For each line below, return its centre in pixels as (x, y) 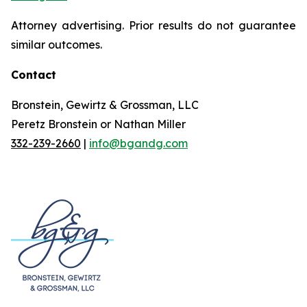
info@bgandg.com (138, 143)
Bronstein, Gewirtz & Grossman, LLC (105, 105)
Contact (34, 75)
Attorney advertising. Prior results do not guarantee (153, 25)
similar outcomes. (57, 45)
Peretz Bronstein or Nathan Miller (98, 124)
